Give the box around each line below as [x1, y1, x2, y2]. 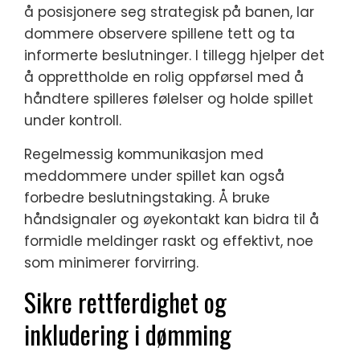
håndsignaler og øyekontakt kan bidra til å [24, 210, 319, 229]
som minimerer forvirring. [24, 253, 198, 272]
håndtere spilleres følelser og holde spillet [24, 89, 313, 108]
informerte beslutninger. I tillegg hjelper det [24, 46, 325, 65]
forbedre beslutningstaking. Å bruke [24, 188, 270, 207]
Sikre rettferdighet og [24, 283, 227, 321]
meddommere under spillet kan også [24, 166, 284, 186]
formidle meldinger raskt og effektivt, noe [24, 231, 313, 251]
